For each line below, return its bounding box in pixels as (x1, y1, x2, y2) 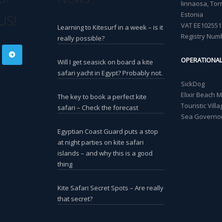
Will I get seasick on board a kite (57, 57, 154, 66)
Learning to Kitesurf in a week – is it (57, 22, 164, 32)
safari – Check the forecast (57, 103, 139, 112)
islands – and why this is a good (57, 148, 153, 158)
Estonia (180, 9, 203, 19)
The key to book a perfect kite (57, 92, 147, 101)
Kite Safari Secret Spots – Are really (57, 183, 164, 192)
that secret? (57, 194, 93, 203)
